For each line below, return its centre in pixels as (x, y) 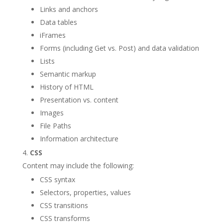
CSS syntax (57, 179)
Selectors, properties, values (85, 192)
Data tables (58, 22)
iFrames (53, 35)
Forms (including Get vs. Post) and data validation (119, 48)
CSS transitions (64, 205)
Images (52, 113)
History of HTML (66, 87)
